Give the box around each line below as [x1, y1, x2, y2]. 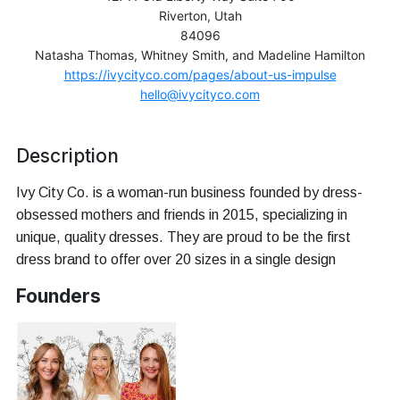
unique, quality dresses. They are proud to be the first [16, 229, 351, 246]
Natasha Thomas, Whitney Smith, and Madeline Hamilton [35, 47, 365, 63]
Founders [16, 285, 101, 308]
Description [16, 145, 119, 168]
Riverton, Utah [158, 8, 242, 24]
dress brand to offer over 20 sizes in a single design [16, 252, 336, 268]
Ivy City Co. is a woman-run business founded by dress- [16, 185, 362, 201]
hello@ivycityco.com [140, 87, 260, 103]
